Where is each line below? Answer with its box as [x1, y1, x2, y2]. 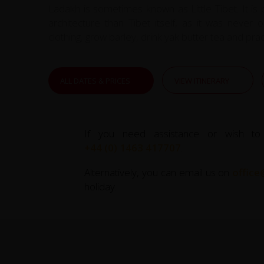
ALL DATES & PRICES [60, 75, 131, 86]
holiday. [84, 179, 117, 193]
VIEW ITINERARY [174, 75, 230, 86]
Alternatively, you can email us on [84, 165, 233, 179]
